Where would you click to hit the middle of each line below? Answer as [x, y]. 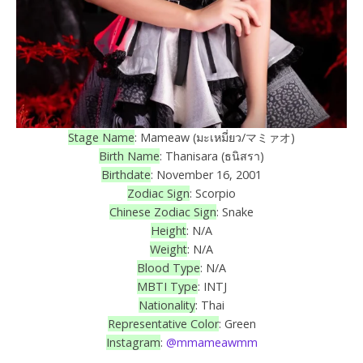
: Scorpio [213, 194]
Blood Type [169, 268]
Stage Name [101, 138]
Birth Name [129, 156]
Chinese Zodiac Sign [163, 212]
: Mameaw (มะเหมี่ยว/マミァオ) [215, 138]
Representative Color [163, 324]
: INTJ [212, 287]
